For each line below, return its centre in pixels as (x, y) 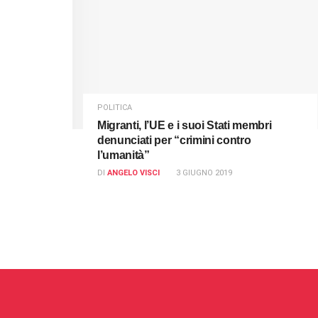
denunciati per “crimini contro (174, 140)
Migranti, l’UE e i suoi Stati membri (185, 125)
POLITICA (115, 107)
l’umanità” (124, 155)
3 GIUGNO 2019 (204, 172)
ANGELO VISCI (133, 172)
